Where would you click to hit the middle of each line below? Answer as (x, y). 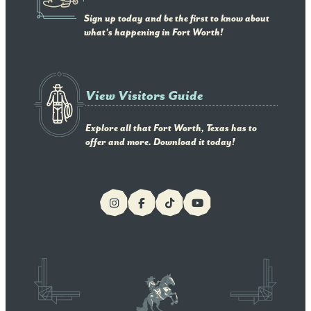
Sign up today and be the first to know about (177, 19)
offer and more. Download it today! (160, 142)
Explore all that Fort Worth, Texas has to (171, 128)
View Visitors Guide (144, 96)
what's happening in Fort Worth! (153, 33)
